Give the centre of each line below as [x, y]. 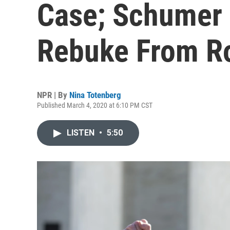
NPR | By [53, 95]
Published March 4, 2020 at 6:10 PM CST [95, 105]
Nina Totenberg [95, 95]
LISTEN [82, 133]
